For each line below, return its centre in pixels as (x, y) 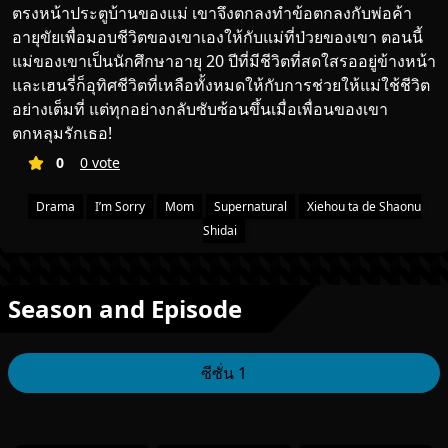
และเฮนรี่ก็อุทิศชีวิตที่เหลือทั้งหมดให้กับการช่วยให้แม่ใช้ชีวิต (221, 85)
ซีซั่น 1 (224, 373)
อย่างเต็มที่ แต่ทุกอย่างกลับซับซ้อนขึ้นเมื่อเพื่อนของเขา (200, 109)
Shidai (220, 231)
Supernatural (250, 207)
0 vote (100, 163)
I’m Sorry (119, 207)
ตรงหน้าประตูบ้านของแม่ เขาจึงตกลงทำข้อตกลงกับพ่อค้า (212, 13)
